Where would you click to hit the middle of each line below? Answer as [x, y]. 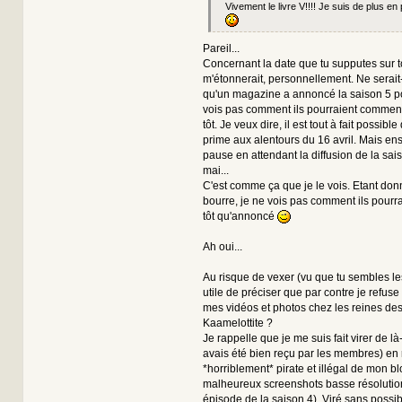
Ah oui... [222, 246]
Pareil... [221, 48]
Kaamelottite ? [237, 323]
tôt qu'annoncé [240, 216]
